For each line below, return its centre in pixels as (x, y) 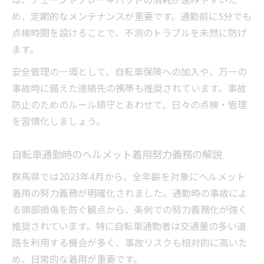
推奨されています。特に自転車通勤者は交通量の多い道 (129, 226)
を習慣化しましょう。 (59, 121)
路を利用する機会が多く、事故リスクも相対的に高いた (130, 242)
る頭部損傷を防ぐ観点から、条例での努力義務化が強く (130, 209)
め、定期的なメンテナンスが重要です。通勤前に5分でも (132, 16)
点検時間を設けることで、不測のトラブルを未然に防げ (129, 33)
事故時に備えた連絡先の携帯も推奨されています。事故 (129, 88)
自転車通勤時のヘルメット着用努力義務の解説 (117, 154)
